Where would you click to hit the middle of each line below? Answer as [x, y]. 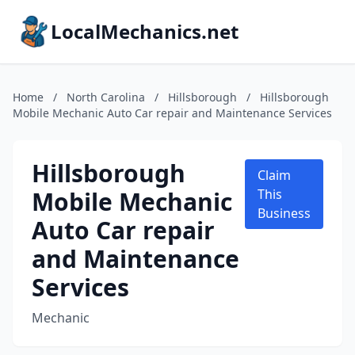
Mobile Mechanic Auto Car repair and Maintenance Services [172, 113]
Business [284, 213]
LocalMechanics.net [145, 31]
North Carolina [106, 97]
